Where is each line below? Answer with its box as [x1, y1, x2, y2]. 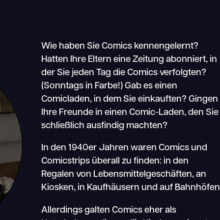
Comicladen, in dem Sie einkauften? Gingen [41, 94, 219, 104]
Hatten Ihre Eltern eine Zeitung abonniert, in [41, 55, 218, 64]
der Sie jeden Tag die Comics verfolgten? [41, 68, 207, 78]
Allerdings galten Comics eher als [41, 205, 177, 215]
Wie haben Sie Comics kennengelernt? [41, 41, 199, 51]
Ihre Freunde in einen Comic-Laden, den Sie [41, 108, 219, 117]
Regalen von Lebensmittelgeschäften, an [41, 170, 207, 180]
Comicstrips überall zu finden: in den [41, 157, 189, 166]
